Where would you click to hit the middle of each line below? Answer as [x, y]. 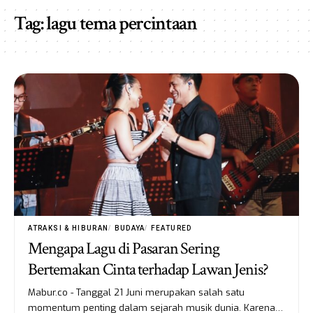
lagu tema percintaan [122, 23]
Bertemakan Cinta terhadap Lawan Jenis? [148, 269]
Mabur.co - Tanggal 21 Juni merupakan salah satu [137, 292]
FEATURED [171, 228]
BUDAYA [130, 228]
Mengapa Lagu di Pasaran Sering [124, 248]
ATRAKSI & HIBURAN [68, 228]
